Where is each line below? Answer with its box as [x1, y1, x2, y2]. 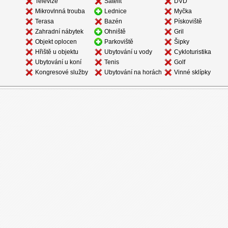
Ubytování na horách [104, 68, 162, 76]
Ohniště [104, 27, 126, 35]
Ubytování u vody [104, 48, 152, 55]
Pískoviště [174, 17, 202, 25]
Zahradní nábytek [35, 27, 83, 35]
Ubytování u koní [35, 58, 81, 66]
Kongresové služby [35, 68, 88, 76]
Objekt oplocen [35, 38, 77, 45]
